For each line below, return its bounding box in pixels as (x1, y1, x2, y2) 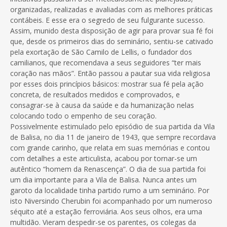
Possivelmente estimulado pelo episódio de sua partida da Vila (10, 122, 215, 132)
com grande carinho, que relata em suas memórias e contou (10, 143, 210, 153)
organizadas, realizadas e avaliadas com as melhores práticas (10, 5, 213, 15)
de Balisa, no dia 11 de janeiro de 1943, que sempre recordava (10, 132, 216, 142)
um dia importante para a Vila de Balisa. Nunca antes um (10, 175, 197, 185)
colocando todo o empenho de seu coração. (10, 111, 157, 121)
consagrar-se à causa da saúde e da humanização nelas (10, 100, 194, 110)
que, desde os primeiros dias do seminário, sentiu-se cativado (10, 36, 213, 47)
